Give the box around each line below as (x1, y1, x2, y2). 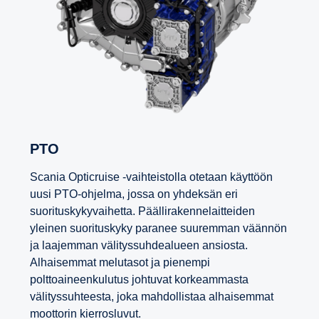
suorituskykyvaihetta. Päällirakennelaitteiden (30, 205, 255, 218)
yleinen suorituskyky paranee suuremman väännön (30, 222, 287, 235)
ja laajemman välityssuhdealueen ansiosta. (30, 239, 248, 252)
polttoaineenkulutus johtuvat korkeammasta (30, 273, 249, 286)
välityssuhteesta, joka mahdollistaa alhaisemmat (30, 291, 273, 303)
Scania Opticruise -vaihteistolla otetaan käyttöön (30, 171, 273, 184)
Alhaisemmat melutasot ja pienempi (30, 256, 210, 269)
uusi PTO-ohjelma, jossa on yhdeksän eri (30, 188, 238, 201)
